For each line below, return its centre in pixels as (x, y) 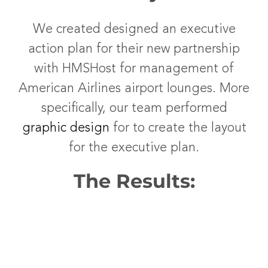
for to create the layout (178, 128)
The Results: (134, 181)
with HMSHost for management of (134, 69)
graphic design (66, 128)
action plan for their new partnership (134, 49)
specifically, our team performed (134, 108)
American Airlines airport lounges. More (134, 89)
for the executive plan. (134, 148)
